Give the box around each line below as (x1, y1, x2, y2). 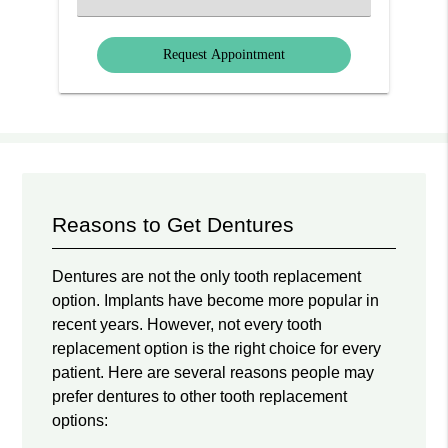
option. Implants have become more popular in (52, 291, 380, 309)
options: (52, 411, 109, 429)
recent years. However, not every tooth (52, 315, 323, 333)
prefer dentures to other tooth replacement (52, 387, 348, 405)
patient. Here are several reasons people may (52, 363, 375, 381)
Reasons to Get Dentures (52, 212, 295, 236)
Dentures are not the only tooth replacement (52, 267, 362, 285)
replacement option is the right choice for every (52, 339, 382, 357)
